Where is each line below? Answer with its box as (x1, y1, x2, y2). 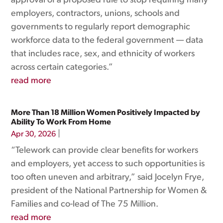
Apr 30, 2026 (11, 130, 56, 138)
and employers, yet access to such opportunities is (11, 159, 205, 169)
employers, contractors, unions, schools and (11, 9, 180, 18)
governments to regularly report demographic (11, 22, 191, 32)
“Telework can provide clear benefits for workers (11, 146, 199, 155)
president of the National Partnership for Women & (11, 186, 207, 196)
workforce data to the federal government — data (11, 36, 204, 45)
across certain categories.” (11, 63, 113, 72)
